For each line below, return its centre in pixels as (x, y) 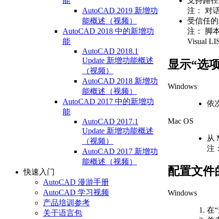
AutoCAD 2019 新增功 (120, 11)
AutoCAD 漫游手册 (76, 182)
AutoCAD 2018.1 (110, 51)
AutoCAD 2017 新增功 (120, 152)
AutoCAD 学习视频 (76, 193)
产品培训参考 (66, 203)
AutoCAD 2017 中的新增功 (108, 102)
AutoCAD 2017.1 (110, 122)
